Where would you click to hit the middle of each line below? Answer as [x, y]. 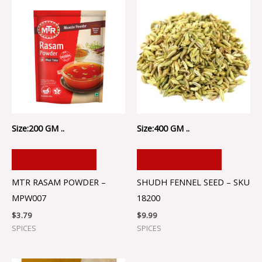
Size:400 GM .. [163, 128]
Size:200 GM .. [38, 128]
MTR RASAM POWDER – [59, 182]
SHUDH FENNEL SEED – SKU [193, 182]
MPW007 [29, 198]
